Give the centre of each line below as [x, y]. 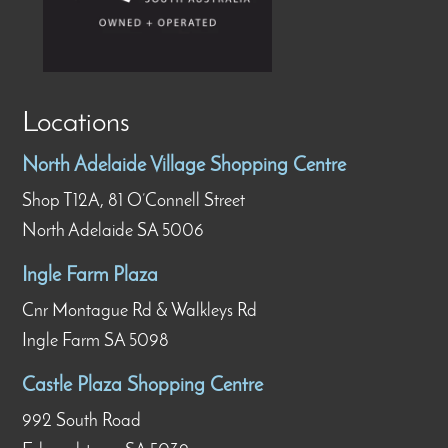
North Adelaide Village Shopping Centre [184, 166]
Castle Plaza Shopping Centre [143, 386]
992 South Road [82, 422]
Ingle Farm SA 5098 [96, 342]
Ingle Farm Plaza [90, 276]
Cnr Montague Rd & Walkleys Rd [140, 312]
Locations [76, 124]
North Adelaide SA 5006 [113, 232]
